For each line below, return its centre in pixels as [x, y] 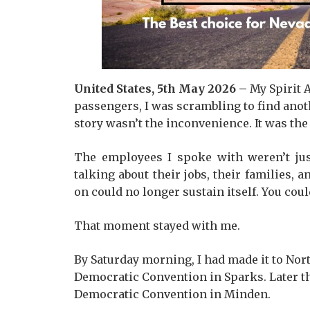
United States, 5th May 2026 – [162, 89]
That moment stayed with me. [157, 226]
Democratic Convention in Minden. [172, 294]
